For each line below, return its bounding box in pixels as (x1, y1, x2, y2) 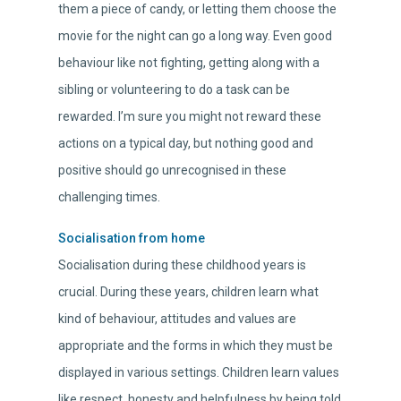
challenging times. (58, 190, 160, 205)
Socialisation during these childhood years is (58, 258, 306, 273)
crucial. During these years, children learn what (58, 285, 319, 300)
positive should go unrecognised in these (58, 163, 286, 178)
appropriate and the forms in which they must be (58, 338, 333, 354)
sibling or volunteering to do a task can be (58, 82, 290, 98)
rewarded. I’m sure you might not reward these (58, 109, 321, 124)
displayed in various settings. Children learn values (58, 365, 339, 380)
